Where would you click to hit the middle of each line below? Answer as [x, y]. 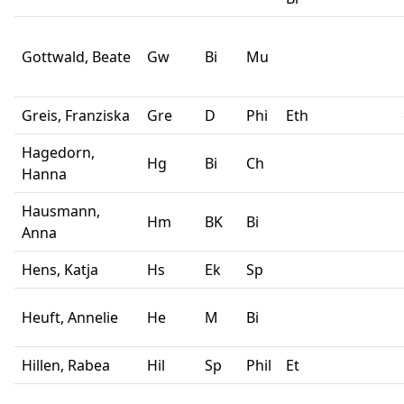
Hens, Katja [64, 270]
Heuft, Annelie [73, 318]
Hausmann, [61, 211]
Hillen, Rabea [66, 366]
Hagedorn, [58, 153]
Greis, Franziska [76, 116]
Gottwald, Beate [76, 57]
